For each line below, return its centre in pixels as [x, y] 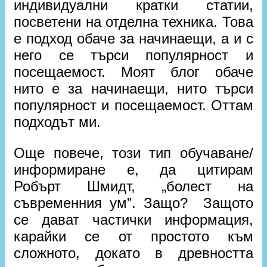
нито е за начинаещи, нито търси [133, 89]
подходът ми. [58, 122]
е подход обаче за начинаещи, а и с [133, 38]
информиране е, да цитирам [133, 170]
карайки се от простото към [133, 236]
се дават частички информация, [133, 220]
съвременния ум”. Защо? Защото [133, 203]
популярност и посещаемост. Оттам [133, 105]
